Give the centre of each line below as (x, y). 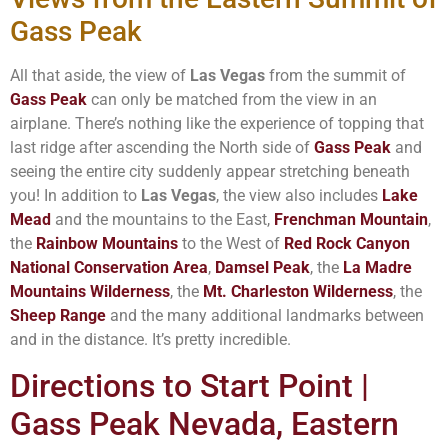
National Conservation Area (109, 268)
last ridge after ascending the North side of (162, 148)
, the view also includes (299, 196)
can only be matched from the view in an (232, 100)
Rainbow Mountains (107, 244)
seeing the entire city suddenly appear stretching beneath (210, 172)
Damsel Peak (262, 268)
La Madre (377, 268)
